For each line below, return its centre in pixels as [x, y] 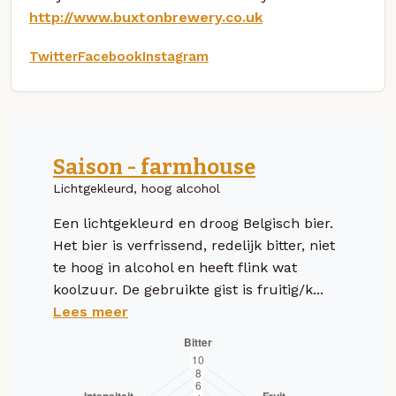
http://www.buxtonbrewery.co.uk [146, 17]
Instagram [175, 56]
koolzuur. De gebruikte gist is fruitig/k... [188, 289]
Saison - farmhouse [154, 167]
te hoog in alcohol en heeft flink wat [175, 267]
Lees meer [91, 311]
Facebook [110, 56]
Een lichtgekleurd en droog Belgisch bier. [193, 223]
